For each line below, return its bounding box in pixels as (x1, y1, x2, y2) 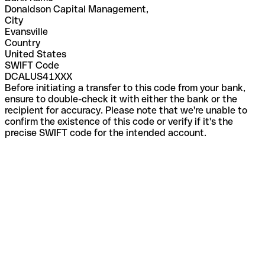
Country (5, 37, 40, 49)
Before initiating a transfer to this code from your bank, (5, 82, 245, 93)
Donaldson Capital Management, (5, 3, 148, 15)
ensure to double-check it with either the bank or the (5, 93, 237, 105)
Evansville (5, 25, 48, 37)
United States (5, 48, 66, 60)
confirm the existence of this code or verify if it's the (5, 115, 233, 127)
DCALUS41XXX (5, 70, 72, 82)
